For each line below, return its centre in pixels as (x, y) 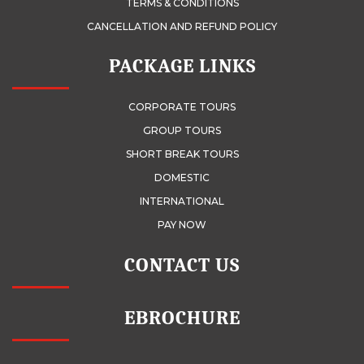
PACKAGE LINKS (182, 66)
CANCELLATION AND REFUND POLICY (182, 26)
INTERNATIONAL (182, 201)
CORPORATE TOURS (182, 107)
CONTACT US (182, 264)
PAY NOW (182, 225)
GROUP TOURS (182, 131)
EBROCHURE (182, 318)
